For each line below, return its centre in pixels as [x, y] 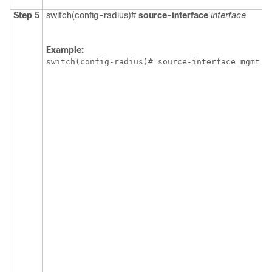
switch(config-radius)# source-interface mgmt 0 [158, 62]
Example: [65, 50]
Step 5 [26, 15]
